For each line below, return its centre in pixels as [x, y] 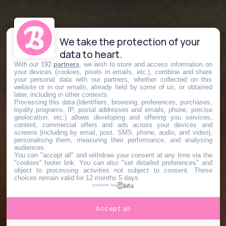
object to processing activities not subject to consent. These [113, 170]
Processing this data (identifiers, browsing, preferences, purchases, [113, 102]
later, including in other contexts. [61, 94]
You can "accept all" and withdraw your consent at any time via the [113, 155]
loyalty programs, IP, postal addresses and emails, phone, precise [113, 109]
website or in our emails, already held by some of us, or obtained [113, 87]
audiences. [30, 147]
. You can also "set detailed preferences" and [143, 162]
